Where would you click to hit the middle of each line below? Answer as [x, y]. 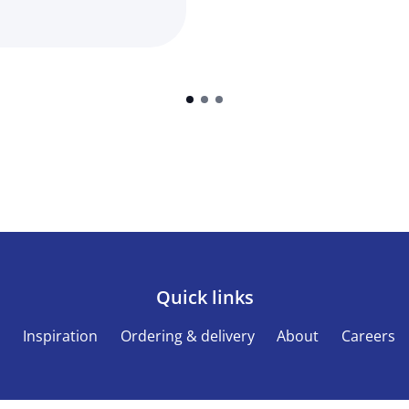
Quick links [204, 297]
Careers [368, 336]
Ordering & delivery [187, 336]
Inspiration [61, 336]
